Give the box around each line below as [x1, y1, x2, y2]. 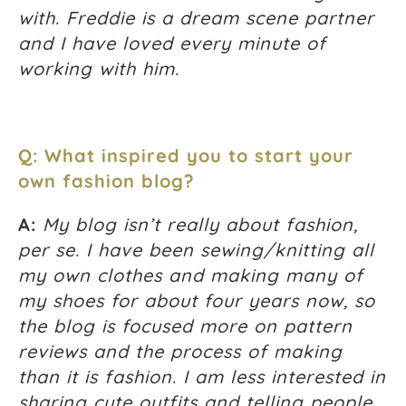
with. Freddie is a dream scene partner [18, 6, 374, 30]
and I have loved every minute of [18, 32, 326, 55]
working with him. [18, 57, 179, 81]
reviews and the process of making [18, 340, 343, 363]
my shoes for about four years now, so [18, 289, 375, 313]
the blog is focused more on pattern [18, 314, 353, 338]
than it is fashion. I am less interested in [18, 365, 386, 389]
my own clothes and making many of [18, 264, 363, 287]
